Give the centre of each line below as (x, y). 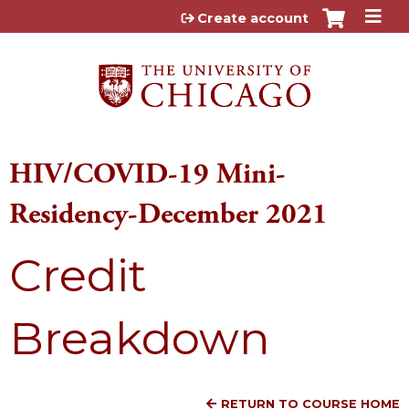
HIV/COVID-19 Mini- (147, 174)
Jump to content (204, 14)
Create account (253, 18)
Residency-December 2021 (168, 214)
